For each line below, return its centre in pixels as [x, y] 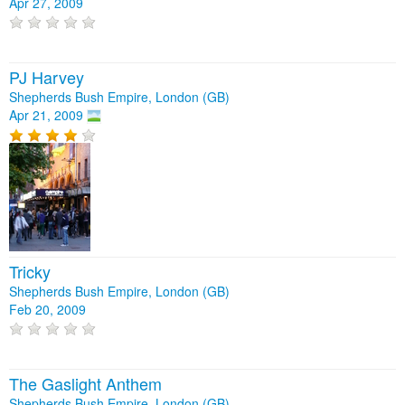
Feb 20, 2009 [47, 309]
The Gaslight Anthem [85, 383]
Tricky [30, 271]
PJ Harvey [47, 76]
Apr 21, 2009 [46, 114]
